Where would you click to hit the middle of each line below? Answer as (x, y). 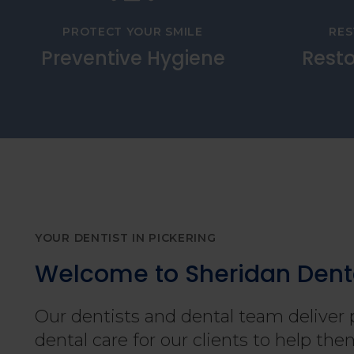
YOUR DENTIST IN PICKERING (126, 238)
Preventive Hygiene (133, 58)
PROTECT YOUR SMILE (133, 32)
